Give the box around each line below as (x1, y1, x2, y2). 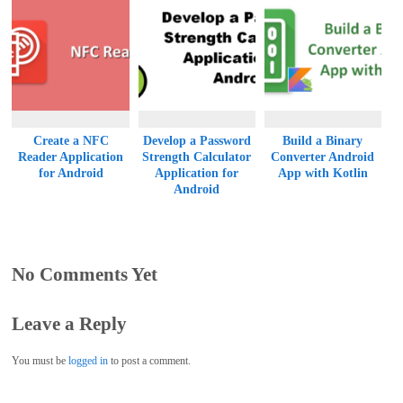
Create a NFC (32, 134, 109, 148)
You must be (12, 354, 69, 367)
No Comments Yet (12, 264, 158, 286)
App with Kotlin (277, 166, 368, 181)
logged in (68, 354, 109, 367)
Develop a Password (142, 134, 251, 148)
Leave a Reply (12, 312, 128, 335)
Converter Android (271, 150, 375, 165)
